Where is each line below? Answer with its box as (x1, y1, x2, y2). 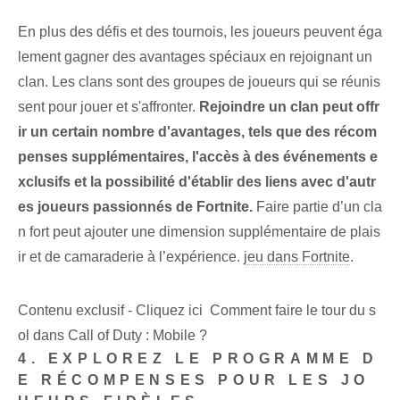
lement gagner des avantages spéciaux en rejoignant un (18, 49, 372, 65)
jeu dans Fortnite (244, 249, 350, 265)
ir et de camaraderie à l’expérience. (18, 249, 244, 265)
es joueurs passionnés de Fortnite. (18, 199, 253, 215)
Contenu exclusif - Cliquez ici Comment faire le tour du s (18, 303, 376, 319)
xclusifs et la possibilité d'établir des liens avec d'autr (18, 174, 376, 190)
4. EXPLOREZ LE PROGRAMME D (18, 351, 379, 367)
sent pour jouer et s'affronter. (18, 99, 199, 115)
